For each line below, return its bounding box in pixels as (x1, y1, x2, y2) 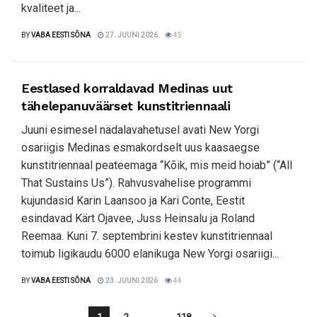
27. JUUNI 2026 (104, 31, 158, 39)
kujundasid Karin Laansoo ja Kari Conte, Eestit (21, 194, 245, 207)
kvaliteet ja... (21, 1, 81, 15)
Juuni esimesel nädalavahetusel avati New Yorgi (21, 123, 259, 137)
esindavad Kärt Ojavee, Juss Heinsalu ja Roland (21, 212, 255, 225)
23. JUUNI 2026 (104, 277, 158, 284)
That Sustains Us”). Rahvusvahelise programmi (21, 176, 251, 190)
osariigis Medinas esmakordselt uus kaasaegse (21, 141, 260, 154)
